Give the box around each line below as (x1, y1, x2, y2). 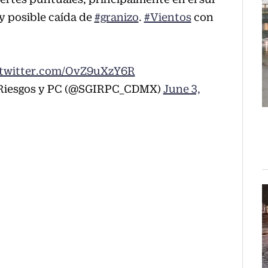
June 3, (163, 83, 200, 96)
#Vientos (144, 11, 191, 24)
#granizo (94, 11, 139, 24)
